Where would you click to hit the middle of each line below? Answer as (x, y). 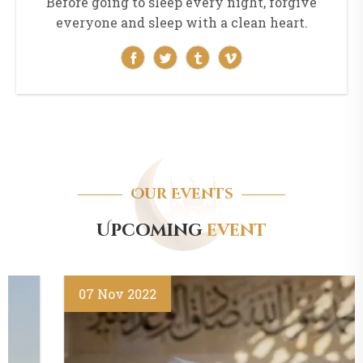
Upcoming (152, 231)
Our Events (181, 194)
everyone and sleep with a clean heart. (181, 23)
